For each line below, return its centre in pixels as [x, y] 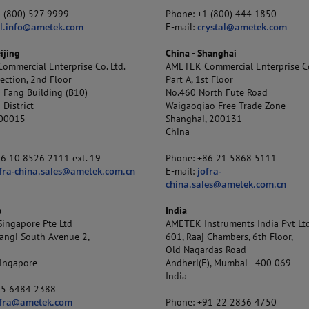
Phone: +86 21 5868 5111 [221, 158]
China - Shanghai [201, 53]
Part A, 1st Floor [200, 80]
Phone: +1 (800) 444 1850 [223, 14]
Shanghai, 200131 [204, 119]
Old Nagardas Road [206, 250]
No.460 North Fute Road [217, 93]
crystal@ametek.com [242, 27]
